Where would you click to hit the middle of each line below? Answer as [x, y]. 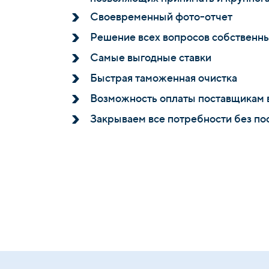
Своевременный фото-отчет [161, 17]
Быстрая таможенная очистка [164, 78]
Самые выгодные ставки [151, 57]
